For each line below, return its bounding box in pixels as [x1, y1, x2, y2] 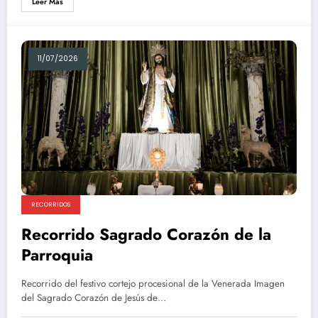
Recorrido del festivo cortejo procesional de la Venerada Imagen [21, 276, 285, 290]
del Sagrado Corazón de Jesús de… [21, 290, 166, 305]
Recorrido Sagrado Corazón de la [21, 222, 271, 246]
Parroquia [21, 243, 93, 266]
